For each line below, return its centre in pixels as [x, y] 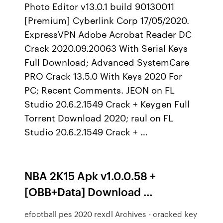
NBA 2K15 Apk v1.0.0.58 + [90, 175]
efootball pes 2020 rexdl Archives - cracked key [111, 214]
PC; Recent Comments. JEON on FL [100, 90]
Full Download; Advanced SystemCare [107, 62]
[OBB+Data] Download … [89, 191]
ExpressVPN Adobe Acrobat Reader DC [108, 34]
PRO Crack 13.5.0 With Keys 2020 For [104, 76]
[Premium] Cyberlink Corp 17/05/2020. [107, 20]
